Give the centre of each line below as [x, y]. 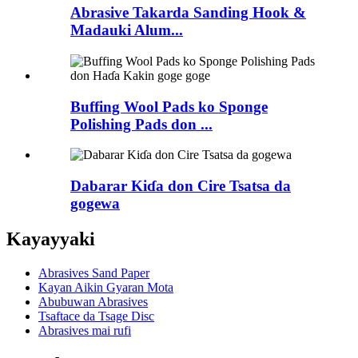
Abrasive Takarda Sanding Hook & [188, 13]
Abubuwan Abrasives [93, 301]
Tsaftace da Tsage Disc [96, 316]
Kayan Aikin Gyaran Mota [106, 287]
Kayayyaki [51, 239]
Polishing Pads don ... [141, 124]
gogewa [95, 203]
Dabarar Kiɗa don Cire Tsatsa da [181, 186]
